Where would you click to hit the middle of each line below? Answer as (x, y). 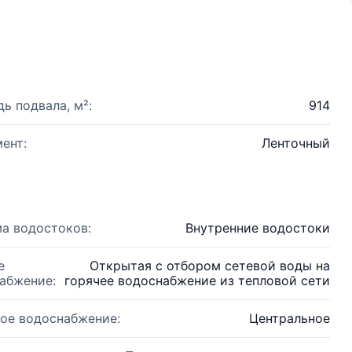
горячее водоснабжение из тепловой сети (197, 280)
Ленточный (296, 143)
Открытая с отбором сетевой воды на (210, 266)
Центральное (290, 318)
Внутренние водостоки (258, 228)
